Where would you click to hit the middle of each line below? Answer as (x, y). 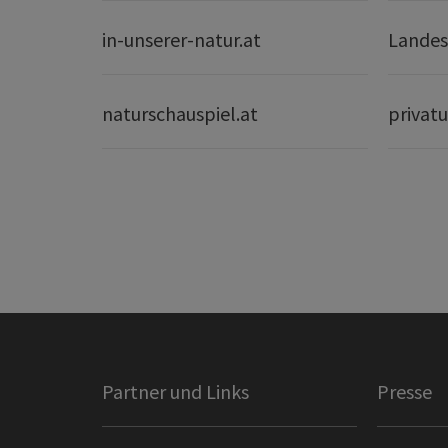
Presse (404, 391)
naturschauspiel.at (180, 113)
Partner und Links (175, 391)
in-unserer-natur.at (181, 39)
